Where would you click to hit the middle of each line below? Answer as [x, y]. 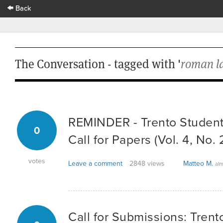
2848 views [147, 163]
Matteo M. [198, 163]
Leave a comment [95, 163]
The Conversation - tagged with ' [98, 63]
